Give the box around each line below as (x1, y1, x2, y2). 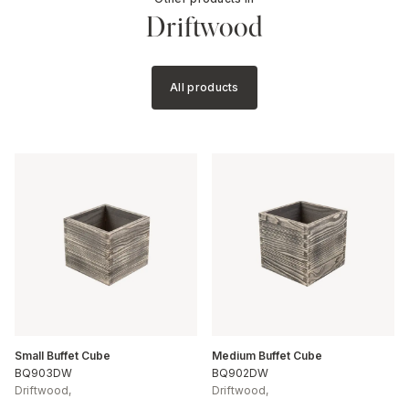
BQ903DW (15, 366, 72, 381)
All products (170, 80, 239, 95)
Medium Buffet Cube (212, 349, 322, 363)
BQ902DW (212, 366, 268, 381)
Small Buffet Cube (15, 349, 110, 363)
